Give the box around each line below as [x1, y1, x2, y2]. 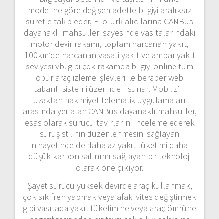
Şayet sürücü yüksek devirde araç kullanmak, [27, 180, 192, 192]
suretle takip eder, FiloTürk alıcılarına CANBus [26, 16, 193, 27]
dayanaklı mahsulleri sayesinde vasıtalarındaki [24, 27, 195, 39]
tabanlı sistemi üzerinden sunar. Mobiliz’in [33, 83, 186, 95]
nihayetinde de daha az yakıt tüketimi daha [31, 139, 188, 151]
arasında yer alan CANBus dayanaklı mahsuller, [22, 106, 197, 117]
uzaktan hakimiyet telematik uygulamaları [33, 94, 186, 106]
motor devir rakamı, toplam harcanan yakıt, [30, 38, 189, 50]
